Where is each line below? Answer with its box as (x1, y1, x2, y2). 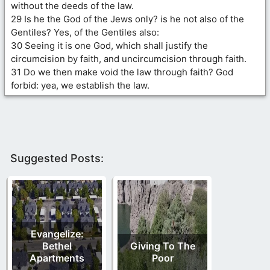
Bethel (42, 239, 72, 252)
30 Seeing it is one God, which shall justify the (11, 39, 208, 51)
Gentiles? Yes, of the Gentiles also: (11, 26, 159, 38)
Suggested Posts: (10, 151, 104, 165)
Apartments (30, 251, 84, 264)
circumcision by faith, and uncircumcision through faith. (11, 52, 246, 64)
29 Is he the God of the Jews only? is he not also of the (11, 13, 244, 25)
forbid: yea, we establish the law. (11, 79, 149, 91)
